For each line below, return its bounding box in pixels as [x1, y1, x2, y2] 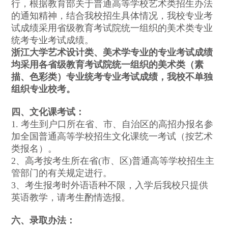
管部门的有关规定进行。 [11, 168, 112, 179]
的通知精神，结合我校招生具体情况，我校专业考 [11, 11, 213, 21]
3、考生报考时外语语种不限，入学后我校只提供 [11, 180, 209, 191]
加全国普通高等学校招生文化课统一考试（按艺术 [11, 131, 213, 142]
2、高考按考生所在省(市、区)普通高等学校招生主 [11, 156, 215, 166]
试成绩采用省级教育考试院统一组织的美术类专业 [11, 23, 213, 34]
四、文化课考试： [11, 107, 85, 118]
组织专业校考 [11, 84, 67, 95]
